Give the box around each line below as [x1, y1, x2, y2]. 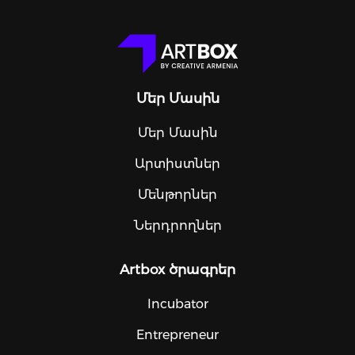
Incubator [147, 296, 208, 311]
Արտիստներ [135, 156, 220, 172]
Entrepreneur [136, 326, 219, 342]
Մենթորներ [138, 187, 217, 203]
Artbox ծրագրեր [120, 261, 235, 277]
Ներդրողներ [133, 217, 222, 233]
